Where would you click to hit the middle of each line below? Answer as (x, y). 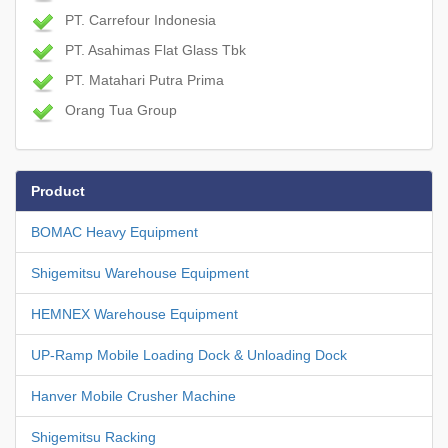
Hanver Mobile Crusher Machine (133, 395)
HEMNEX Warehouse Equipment (134, 313)
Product (58, 190)
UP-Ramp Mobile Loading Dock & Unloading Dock (189, 354)
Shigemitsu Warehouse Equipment (140, 272)
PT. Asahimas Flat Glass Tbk (155, 49)
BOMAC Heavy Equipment (114, 231)
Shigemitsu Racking (93, 436)
